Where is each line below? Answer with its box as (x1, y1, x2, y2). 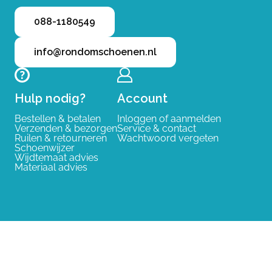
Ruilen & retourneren (15, 132, 107, 144)
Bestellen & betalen (15, 113, 101, 124)
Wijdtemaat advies (15, 152, 98, 163)
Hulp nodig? (15, 91, 86, 106)
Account (117, 91, 168, 106)
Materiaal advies (15, 161, 87, 173)
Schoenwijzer (15, 142, 75, 154)
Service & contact (117, 123, 196, 134)
